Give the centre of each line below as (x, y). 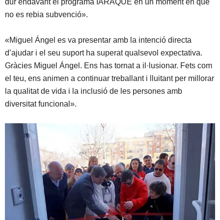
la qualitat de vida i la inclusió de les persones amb (94, 91)
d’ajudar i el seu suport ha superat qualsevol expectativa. (104, 53)
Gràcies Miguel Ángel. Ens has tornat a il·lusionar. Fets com (109, 66)
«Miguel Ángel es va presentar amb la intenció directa (98, 40)
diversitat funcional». (41, 104)
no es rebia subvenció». (47, 15)
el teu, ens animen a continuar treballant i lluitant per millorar (110, 79)
